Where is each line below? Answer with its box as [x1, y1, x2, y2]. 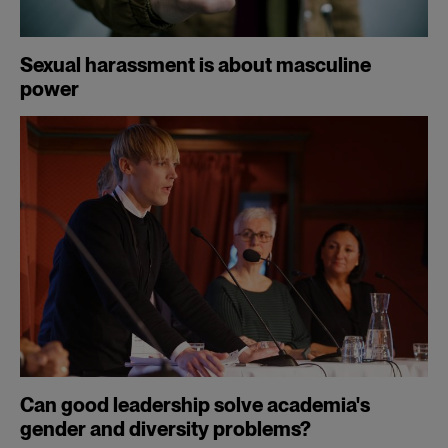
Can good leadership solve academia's [20, 393, 370, 418]
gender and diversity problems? [20, 417, 311, 442]
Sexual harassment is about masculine [20, 52, 371, 77]
